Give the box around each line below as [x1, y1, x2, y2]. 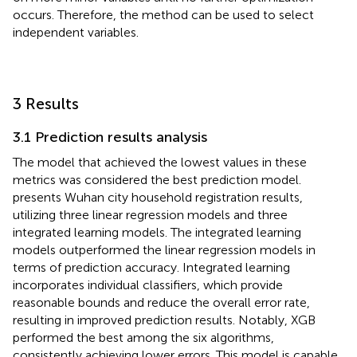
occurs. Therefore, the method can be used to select [13, 7, 314, 23]
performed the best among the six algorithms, [13, 330, 274, 346]
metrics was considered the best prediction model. [13, 172, 301, 188]
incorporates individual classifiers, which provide [13, 277, 283, 293]
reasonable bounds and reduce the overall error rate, [13, 295, 310, 311]
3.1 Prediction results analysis [13, 128, 207, 147]
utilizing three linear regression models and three [13, 207, 288, 223]
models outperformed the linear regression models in [13, 242, 316, 258]
